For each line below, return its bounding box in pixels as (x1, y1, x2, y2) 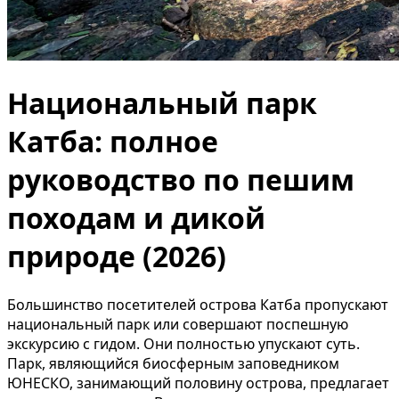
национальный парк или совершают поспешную (7, 313, 348, 334)
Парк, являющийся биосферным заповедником (7, 353, 339, 373)
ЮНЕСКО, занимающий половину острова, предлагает (7, 372, 389, 393)
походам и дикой (7, 199, 265, 238)
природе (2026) (7, 237, 226, 276)
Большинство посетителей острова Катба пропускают (7, 294, 388, 314)
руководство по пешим (7, 160, 354, 199)
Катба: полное (7, 122, 218, 161)
